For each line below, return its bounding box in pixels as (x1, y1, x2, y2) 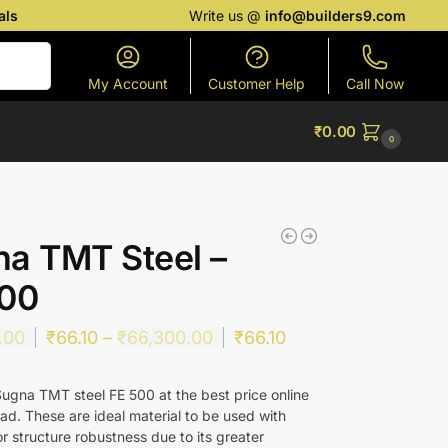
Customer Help (208, 74, 306, 92)
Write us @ (189, 7, 266, 24)
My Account (87, 74, 168, 92)
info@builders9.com (265, 7, 407, 24)
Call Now (345, 74, 404, 92)
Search (4, 42, 46, 58)
